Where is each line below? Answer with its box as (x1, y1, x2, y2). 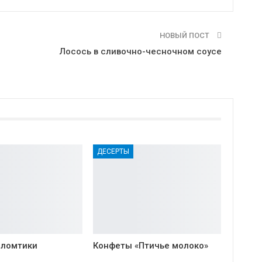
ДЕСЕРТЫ (96, 147, 129, 156)
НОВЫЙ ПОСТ (159, 30, 211, 40)
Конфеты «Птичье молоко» (92, 240, 208, 251)
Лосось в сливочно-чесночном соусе (59, 46, 222, 57)
